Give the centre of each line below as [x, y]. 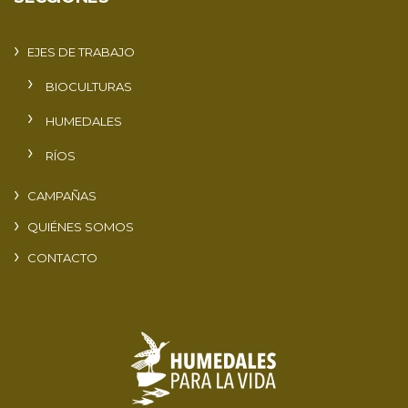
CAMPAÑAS [62, 195]
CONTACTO [62, 257]
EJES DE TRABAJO [81, 51]
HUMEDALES [84, 121]
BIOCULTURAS [89, 86]
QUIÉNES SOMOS [81, 226]
